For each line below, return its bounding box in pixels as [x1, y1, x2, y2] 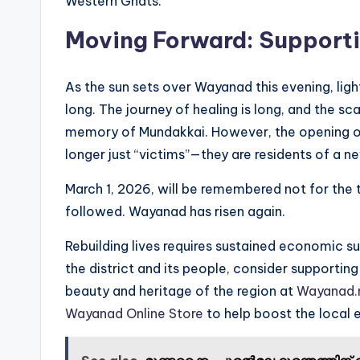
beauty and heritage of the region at [65, 282, 297, 299]
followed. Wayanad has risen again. [65, 202, 285, 219]
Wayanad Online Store [65, 305, 203, 321]
